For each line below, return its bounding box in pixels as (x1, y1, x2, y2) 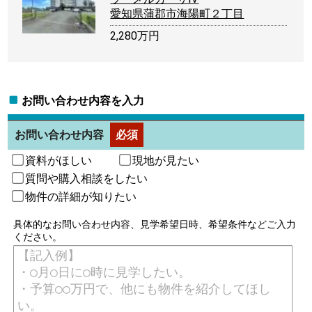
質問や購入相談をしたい (25, 172, 148, 186)
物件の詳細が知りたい (25, 190, 137, 204)
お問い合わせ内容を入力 (22, 93, 145, 107)
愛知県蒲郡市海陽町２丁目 (110, 6, 244, 20)
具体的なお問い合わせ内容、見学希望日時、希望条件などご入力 (13, 219, 297, 231)
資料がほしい (25, 154, 93, 168)
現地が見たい (132, 154, 200, 168)
